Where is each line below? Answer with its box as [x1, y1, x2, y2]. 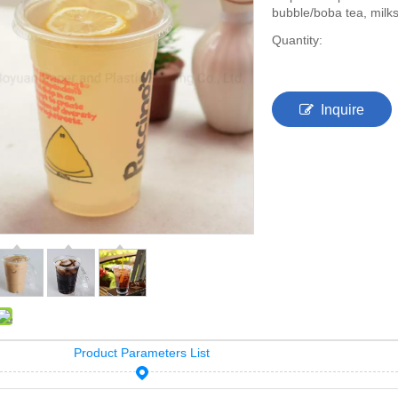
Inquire [321, 101, 364, 117]
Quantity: [272, 32, 322, 47]
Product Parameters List [74, 345, 210, 360]
